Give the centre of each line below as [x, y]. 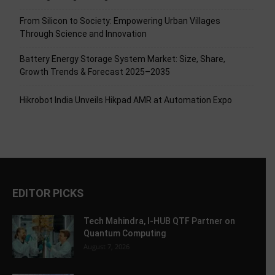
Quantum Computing [125, 234]
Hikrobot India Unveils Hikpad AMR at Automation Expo [126, 100]
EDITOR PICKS [48, 193]
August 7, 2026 [107, 247]
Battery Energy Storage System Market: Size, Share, [122, 59]
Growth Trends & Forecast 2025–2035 [95, 72]
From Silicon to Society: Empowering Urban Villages [120, 21]
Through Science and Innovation [83, 34]
